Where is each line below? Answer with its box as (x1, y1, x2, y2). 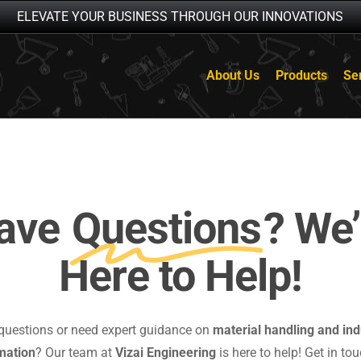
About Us (206, 68, 259, 83)
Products (276, 68, 327, 83)
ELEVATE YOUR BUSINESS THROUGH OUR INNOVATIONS (17, 9, 344, 24)
